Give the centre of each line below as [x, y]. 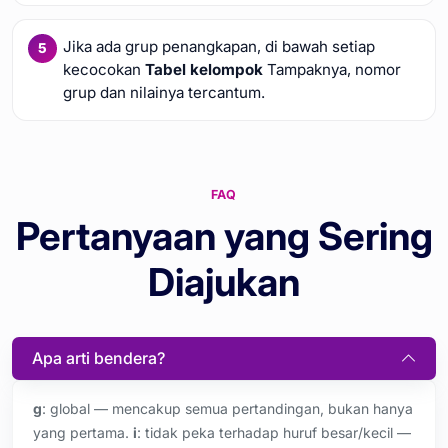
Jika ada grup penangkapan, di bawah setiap [218, 47]
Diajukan [224, 281]
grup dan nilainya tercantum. [163, 93]
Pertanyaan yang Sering [224, 235]
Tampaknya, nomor [331, 70]
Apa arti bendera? [98, 357]
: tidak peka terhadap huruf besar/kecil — [274, 432]
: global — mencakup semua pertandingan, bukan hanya [227, 408]
